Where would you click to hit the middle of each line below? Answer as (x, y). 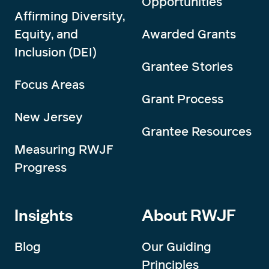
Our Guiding (177, 247)
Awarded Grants (189, 35)
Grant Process (183, 99)
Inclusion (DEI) (56, 53)
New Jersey (49, 117)
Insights (44, 215)
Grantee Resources (197, 132)
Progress (41, 168)
